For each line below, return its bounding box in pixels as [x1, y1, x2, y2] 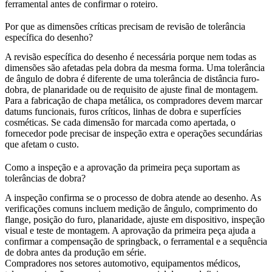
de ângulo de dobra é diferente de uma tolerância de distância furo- [5, 73, 259, 84]
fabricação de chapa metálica [31, 95, 141, 106]
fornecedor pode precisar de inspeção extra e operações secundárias [5, 128, 262, 139]
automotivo [103, 257, 146, 268]
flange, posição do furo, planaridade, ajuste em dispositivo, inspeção [5, 214, 265, 225]
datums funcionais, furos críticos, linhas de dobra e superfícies [5, 106, 241, 117]
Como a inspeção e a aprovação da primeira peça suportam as [5, 161, 240, 172]
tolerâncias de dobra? [5, 172, 86, 183]
